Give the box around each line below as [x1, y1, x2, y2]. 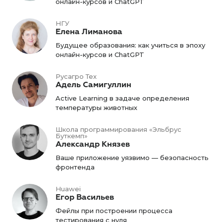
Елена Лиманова [55, 27, 122, 37]
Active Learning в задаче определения [55, 94, 189, 102]
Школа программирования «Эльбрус [55, 125, 181, 133]
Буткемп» [55, 132, 88, 140]
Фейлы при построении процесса [55, 207, 172, 215]
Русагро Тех [55, 72, 97, 80]
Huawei [55, 185, 81, 193]
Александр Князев [55, 139, 130, 149]
